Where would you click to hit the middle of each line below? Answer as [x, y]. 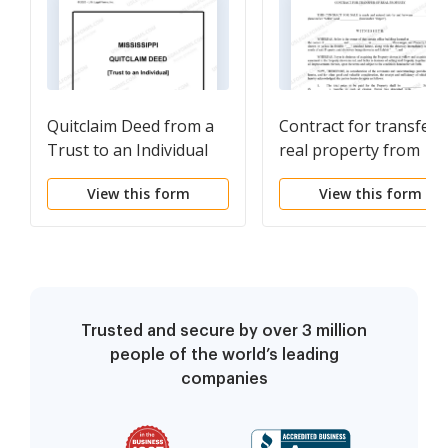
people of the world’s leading [224, 355]
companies [224, 379]
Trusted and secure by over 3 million [224, 331]
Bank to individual [346, 174]
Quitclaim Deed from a [130, 126]
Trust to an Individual [127, 150]
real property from [349, 150]
